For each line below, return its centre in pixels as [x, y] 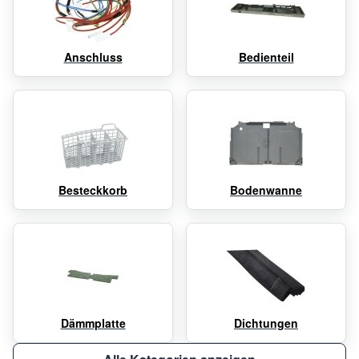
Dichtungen [266, 323]
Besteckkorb [93, 190]
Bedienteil [266, 57]
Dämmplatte [93, 323]
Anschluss [93, 57]
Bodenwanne [266, 190]
